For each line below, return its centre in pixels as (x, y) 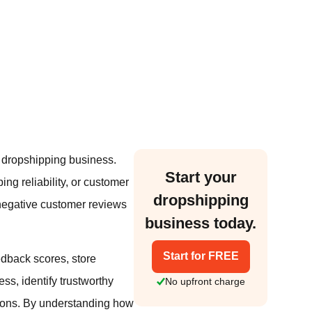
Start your (201, 177)
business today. (201, 223)
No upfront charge (205, 281)
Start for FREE (201, 256)
